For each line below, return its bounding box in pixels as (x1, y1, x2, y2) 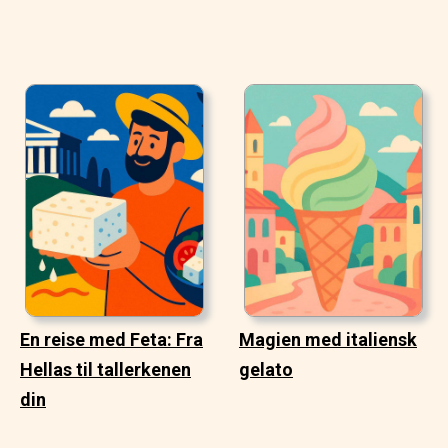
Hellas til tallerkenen (20, 358, 191, 380)
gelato (239, 358, 293, 380)
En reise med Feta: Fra (20, 328, 203, 350)
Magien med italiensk (239, 328, 417, 350)
